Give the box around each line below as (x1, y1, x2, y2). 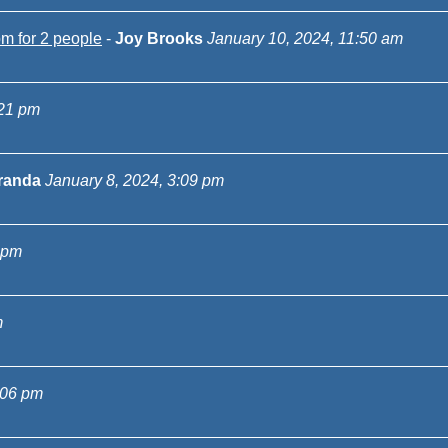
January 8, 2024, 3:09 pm (45, 172, 224, 189)
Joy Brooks (115, 30, 203, 47)
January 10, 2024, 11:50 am (207, 30, 403, 47)
